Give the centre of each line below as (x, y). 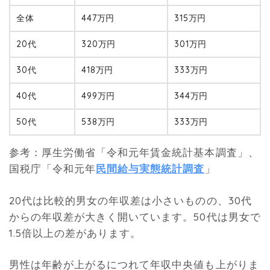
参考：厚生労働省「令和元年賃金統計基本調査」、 (134, 152)
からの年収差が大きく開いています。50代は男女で (135, 216)
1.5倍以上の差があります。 (75, 233)
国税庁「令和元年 (53, 169)
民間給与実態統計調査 (150, 169)
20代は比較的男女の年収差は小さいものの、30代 (130, 200)
